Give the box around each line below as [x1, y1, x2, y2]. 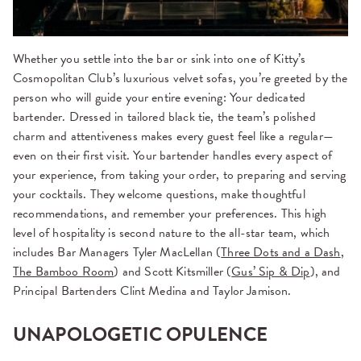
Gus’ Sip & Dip [231, 261, 310, 281]
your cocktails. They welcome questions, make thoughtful [13, 184, 305, 204]
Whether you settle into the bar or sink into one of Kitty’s [13, 48, 306, 68]
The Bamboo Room [13, 261, 114, 281]
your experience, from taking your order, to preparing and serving [13, 164, 346, 185]
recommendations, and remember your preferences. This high [13, 203, 327, 223]
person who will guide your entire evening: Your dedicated [13, 87, 306, 107]
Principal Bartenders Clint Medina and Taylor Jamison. [13, 280, 292, 301]
